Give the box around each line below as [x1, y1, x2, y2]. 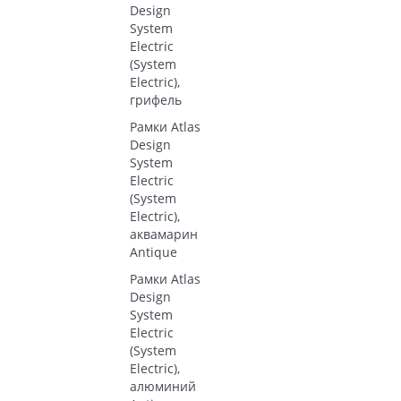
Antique [130, 243, 177, 260]
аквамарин [130, 226, 198, 243]
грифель [130, 91, 182, 108]
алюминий [130, 378, 196, 395]
